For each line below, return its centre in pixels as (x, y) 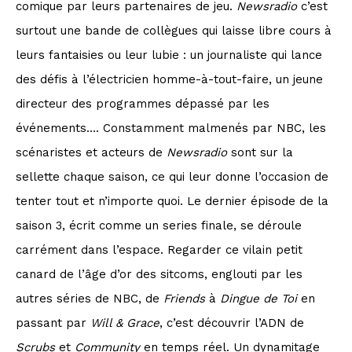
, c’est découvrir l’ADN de (232, 323)
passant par (53, 323)
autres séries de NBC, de (90, 298)
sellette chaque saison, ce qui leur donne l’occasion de (172, 176)
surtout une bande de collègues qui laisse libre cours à (174, 30)
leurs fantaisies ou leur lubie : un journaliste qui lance (169, 55)
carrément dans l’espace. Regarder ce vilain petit (159, 249)
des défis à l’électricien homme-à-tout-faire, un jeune (169, 79)
